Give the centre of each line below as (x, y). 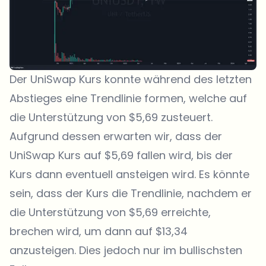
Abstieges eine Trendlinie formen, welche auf (128, 99)
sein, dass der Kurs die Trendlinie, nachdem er (131, 194)
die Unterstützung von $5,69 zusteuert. (111, 118)
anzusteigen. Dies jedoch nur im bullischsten (126, 251)
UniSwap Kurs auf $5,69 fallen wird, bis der (121, 156)
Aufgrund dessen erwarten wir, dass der (116, 137)
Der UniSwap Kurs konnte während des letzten (131, 80)
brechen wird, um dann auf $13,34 (99, 232)
